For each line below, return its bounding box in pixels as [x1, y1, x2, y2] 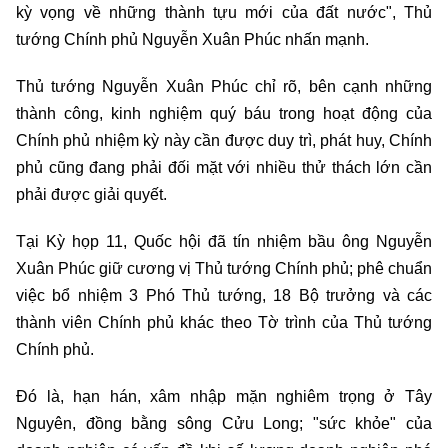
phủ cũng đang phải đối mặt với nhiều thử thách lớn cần [16, 159, 432, 177]
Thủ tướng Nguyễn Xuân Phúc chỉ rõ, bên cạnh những [16, 78, 432, 96]
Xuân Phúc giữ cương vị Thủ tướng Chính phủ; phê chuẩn [16, 260, 432, 278]
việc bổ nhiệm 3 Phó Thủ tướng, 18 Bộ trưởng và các [16, 287, 432, 305]
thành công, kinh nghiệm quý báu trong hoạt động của [16, 105, 432, 123]
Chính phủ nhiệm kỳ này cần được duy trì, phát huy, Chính [16, 132, 432, 150]
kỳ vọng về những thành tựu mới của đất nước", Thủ [16, 4, 432, 22]
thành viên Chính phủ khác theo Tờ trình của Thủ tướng [16, 314, 432, 332]
